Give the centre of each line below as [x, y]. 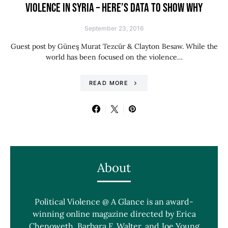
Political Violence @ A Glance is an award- [114, 202]
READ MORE [108, 83]
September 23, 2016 [114, 28]
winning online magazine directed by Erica [114, 214]
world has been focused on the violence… [114, 57]
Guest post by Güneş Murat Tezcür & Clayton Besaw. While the [114, 46]
